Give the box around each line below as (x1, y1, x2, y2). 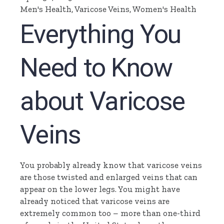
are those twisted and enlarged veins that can (20, 172, 198, 182)
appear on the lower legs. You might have (20, 184, 180, 194)
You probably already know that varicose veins (20, 160, 202, 170)
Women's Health (132, 4, 197, 14)
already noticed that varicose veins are (20, 196, 170, 206)
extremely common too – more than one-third (20, 208, 201, 218)
